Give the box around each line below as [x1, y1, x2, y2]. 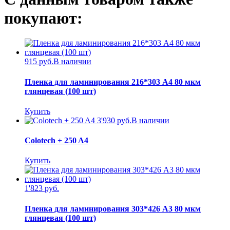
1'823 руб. [25, 184, 59, 193]
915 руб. [25, 57, 53, 66]
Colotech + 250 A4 [25, 136, 88, 145]
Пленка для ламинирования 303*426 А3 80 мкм [25, 204, 201, 213]
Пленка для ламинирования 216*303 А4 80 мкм [25, 77, 201, 86]
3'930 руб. [95, 116, 131, 125]
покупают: [4, 8, 83, 27]
